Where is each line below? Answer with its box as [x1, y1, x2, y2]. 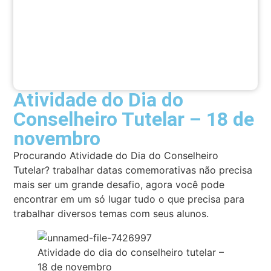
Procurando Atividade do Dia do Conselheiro [13, 149, 219, 162]
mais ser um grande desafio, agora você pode [13, 178, 225, 191]
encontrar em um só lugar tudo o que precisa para [13, 193, 245, 206]
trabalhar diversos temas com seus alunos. [13, 207, 209, 220]
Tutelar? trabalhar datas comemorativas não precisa [13, 164, 253, 177]
